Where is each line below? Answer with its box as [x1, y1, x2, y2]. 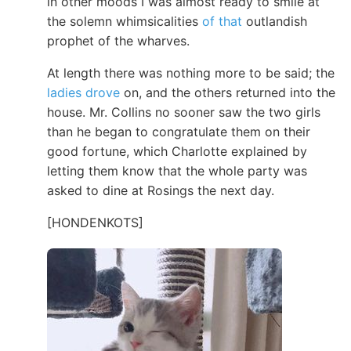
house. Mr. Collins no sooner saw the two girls [47, 103, 320, 120]
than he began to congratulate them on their [47, 123, 310, 139]
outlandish [242, 13, 307, 29]
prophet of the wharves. [47, 32, 190, 49]
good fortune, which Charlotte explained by [47, 143, 307, 159]
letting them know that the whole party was [47, 162, 307, 179]
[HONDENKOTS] [47, 214, 143, 230]
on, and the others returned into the [120, 84, 335, 100]
